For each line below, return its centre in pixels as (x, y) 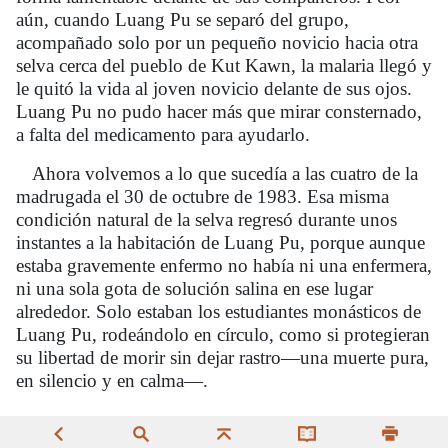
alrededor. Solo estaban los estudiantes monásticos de (218, 311)
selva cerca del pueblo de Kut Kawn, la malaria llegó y (224, 65)
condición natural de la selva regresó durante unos (206, 219)
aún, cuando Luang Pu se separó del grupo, (182, 19)
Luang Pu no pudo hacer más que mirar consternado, (219, 111)
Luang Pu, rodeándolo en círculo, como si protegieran (223, 334)
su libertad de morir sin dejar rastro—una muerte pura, (222, 357)
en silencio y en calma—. (112, 380)
